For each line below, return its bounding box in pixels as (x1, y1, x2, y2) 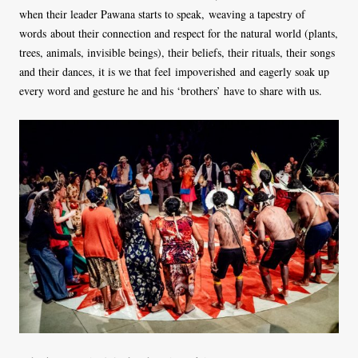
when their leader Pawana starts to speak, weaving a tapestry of (19, 6, 305, 22)
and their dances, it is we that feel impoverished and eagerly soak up (19, 64, 329, 80)
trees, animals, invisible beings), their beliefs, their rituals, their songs (19, 45, 335, 61)
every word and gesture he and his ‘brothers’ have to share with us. (19, 83, 326, 99)
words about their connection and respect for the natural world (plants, (19, 26, 338, 42)
